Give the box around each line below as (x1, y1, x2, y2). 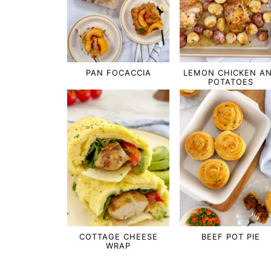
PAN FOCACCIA (85, 68, 151, 78)
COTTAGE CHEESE (79, 231, 158, 241)
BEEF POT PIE (201, 231, 261, 241)
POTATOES (208, 77, 254, 87)
